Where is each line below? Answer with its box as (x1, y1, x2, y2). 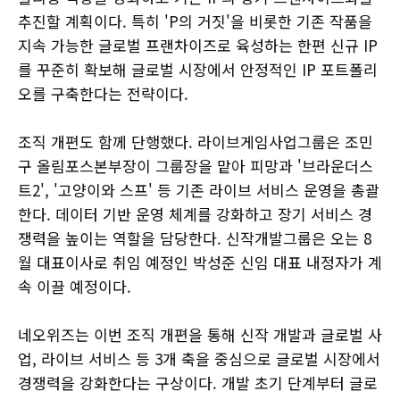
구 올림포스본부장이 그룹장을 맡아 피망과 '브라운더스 (18, 154, 373, 177)
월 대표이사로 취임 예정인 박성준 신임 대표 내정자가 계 (18, 250, 382, 273)
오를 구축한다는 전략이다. (18, 81, 188, 104)
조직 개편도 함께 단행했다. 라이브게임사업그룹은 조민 (18, 129, 373, 153)
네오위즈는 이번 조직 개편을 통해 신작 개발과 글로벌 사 (18, 322, 382, 346)
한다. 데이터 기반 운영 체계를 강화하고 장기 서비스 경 (18, 202, 372, 225)
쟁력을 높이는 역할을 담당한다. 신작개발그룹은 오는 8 (18, 226, 371, 249)
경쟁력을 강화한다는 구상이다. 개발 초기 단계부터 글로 (18, 371, 378, 394)
